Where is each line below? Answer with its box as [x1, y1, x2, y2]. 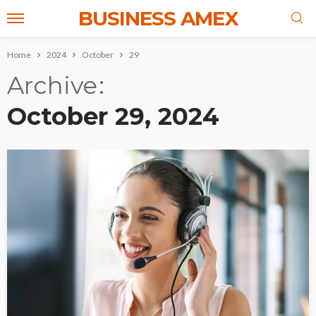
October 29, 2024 [7, 102, 219, 131]
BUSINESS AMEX [78, 6, 238, 30]
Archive [7, 71, 97, 100]
